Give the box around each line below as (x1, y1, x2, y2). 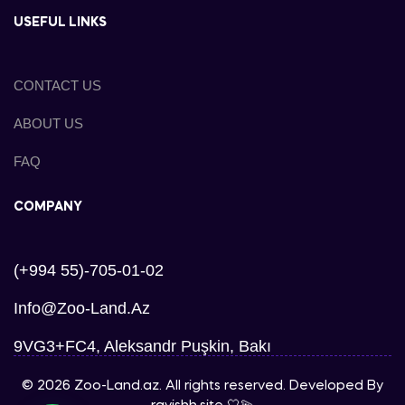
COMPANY (14, 200, 82, 213)
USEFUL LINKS (14, 15, 107, 29)
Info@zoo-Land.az (14, 298, 150, 317)
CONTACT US (14, 77, 101, 93)
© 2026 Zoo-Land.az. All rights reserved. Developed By (22, 379, 383, 392)
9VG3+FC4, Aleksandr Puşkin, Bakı (14, 336, 271, 355)
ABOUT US (14, 115, 83, 131)
